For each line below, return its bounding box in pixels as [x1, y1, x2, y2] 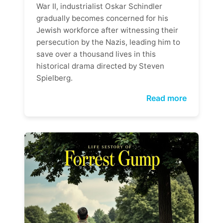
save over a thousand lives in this [36, 49, 156, 59]
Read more [146, 93, 187, 103]
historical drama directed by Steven [36, 61, 164, 71]
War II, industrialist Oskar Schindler [36, 1, 162, 11]
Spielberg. [36, 73, 73, 83]
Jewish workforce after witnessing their [36, 25, 178, 35]
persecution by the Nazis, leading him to [36, 37, 180, 47]
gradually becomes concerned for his [36, 13, 168, 23]
